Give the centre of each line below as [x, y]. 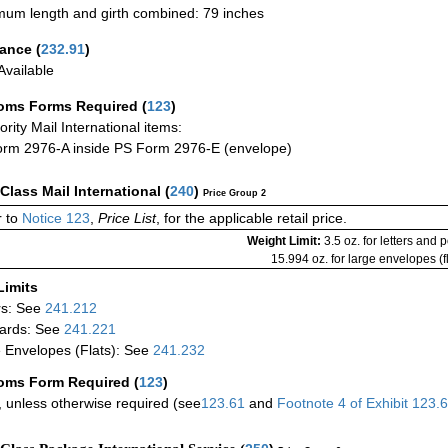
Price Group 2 [234, 193]
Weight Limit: [285, 241]
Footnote [303, 402]
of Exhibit [381, 402]
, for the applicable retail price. [251, 218]
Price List [127, 218]
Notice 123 [54, 218]
